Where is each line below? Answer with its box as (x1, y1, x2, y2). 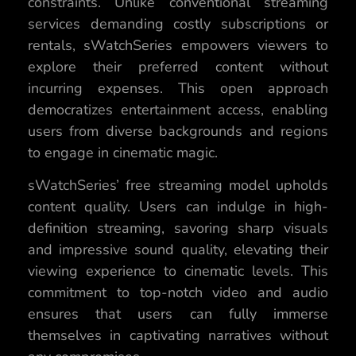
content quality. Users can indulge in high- (28, 197, 328, 217)
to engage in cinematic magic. (28, 142, 218, 162)
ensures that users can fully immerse (28, 304, 328, 324)
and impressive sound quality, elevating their (28, 240, 328, 260)
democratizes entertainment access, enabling (28, 99, 328, 119)
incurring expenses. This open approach (28, 78, 328, 98)
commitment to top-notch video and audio (28, 283, 328, 303)
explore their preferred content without (28, 56, 328, 76)
